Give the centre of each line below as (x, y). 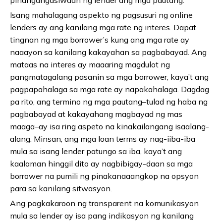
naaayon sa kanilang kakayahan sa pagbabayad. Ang (108, 52)
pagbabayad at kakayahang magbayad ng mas (96, 114)
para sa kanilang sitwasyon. (61, 189)
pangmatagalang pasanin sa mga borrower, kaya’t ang (109, 77)
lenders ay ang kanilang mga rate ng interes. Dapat (103, 28)
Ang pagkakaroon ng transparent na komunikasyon (104, 203)
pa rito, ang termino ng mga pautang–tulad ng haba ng (109, 102)
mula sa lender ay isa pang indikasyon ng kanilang (102, 216)
